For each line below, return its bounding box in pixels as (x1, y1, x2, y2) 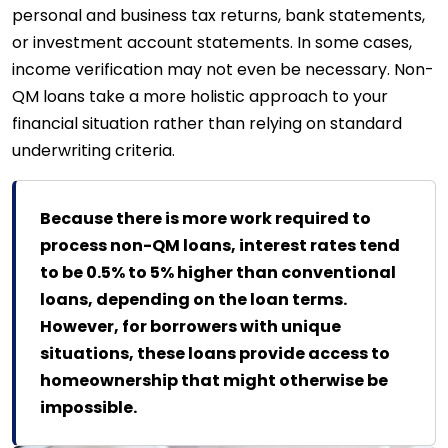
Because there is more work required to (40, 206, 371, 230)
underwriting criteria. (12, 138, 175, 162)
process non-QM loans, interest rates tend (40, 233, 400, 257)
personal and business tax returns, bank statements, (12, 3, 425, 27)
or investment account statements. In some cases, (12, 30, 412, 54)
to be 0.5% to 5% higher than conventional (40, 260, 396, 284)
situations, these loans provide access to (40, 341, 390, 365)
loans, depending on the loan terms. (40, 287, 347, 311)
